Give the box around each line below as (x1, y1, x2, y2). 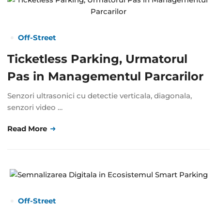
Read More (7, 124, 49, 134)
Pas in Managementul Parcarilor (7, 69, 203, 84)
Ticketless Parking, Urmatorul (7, 52, 187, 66)
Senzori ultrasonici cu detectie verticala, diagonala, (7, 91, 192, 101)
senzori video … (7, 103, 62, 112)
